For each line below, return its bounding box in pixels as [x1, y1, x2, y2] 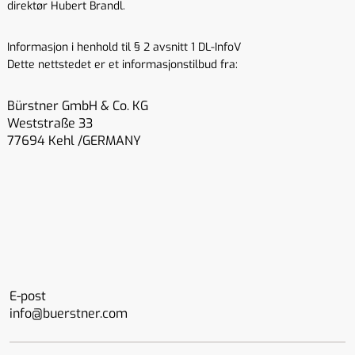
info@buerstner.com [10, 305, 128, 322]
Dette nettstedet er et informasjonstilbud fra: [7, 57, 238, 72]
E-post [10, 288, 46, 304]
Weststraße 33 [7, 115, 96, 132]
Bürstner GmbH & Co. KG [7, 97, 151, 114]
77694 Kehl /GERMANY [7, 132, 141, 149]
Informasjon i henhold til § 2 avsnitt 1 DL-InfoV [7, 40, 241, 55]
